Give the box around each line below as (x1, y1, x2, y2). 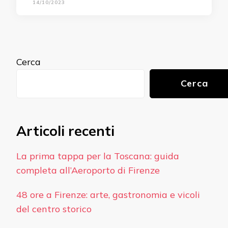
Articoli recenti (16, 122, 115, 139)
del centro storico (16, 203, 92, 215)
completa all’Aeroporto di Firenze (16, 164, 160, 177)
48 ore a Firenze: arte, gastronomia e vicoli (16, 189, 200, 201)
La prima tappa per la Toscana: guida (16, 150, 179, 162)
